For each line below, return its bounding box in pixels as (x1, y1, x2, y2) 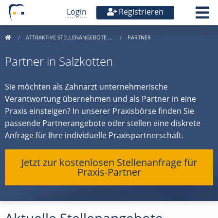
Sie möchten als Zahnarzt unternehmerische (5, 81, 168, 92)
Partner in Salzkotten (5, 53, 113, 69)
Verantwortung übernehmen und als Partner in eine (5, 93, 196, 104)
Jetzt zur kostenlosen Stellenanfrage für (21, 156, 197, 169)
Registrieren (117, 6, 163, 17)
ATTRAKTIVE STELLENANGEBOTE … (26, 34, 114, 41)
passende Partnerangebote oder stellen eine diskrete (5, 118, 200, 128)
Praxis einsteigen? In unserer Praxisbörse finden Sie (5, 106, 194, 116)
